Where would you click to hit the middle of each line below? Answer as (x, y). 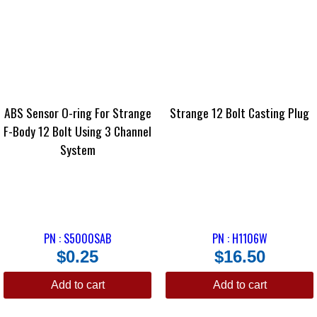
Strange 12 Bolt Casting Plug (240, 112)
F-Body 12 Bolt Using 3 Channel (77, 131)
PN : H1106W (240, 239)
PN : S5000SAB (77, 239)
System (77, 149)
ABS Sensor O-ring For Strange (77, 112)
